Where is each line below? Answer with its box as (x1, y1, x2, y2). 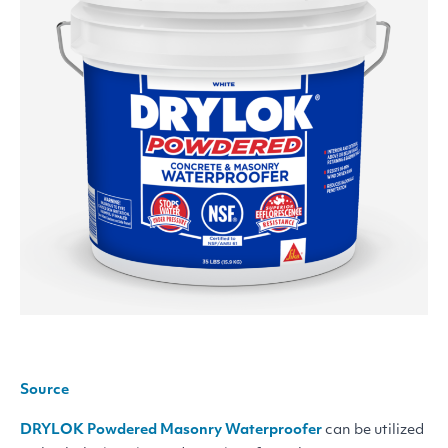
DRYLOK (20, 422, 84, 438)
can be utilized (322, 422, 424, 438)
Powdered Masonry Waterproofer (84, 422, 322, 438)
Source (20, 382, 69, 398)
